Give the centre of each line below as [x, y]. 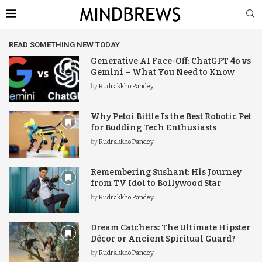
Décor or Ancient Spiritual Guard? [163, 239]
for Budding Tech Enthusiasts [154, 128]
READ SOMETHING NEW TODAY [64, 45]
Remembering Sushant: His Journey [166, 173]
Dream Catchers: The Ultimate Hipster [170, 228]
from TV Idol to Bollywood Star [156, 184]
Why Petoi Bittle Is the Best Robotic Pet [171, 117]
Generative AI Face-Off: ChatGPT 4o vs [171, 61]
